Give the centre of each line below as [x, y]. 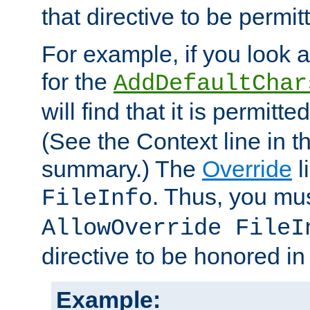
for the [77, 82]
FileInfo [97, 199]
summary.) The [122, 169]
